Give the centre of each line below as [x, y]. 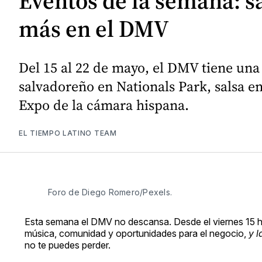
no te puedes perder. [68, 245]
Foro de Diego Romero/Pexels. [111, 192]
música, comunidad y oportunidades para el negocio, [137, 233]
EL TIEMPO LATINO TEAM [68, 133]
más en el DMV [94, 29]
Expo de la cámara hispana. [104, 105]
